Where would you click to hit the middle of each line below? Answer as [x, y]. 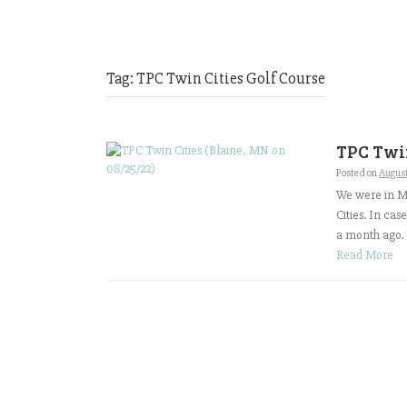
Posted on [358, 173]
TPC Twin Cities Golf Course [231, 78]
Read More [365, 254]
